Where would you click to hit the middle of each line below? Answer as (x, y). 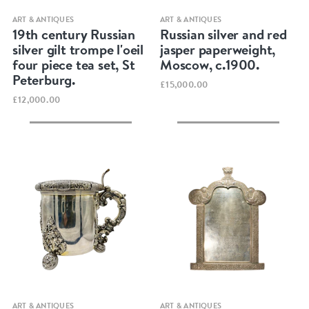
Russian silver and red (223, 34)
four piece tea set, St (73, 65)
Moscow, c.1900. (210, 65)
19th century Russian (73, 34)
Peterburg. (43, 80)
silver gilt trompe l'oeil (78, 50)
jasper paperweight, (218, 50)
